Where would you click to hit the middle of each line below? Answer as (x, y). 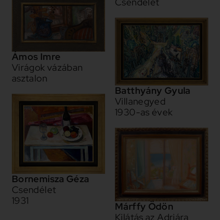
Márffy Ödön (144, 206)
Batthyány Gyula (153, 91)
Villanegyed (140, 102)
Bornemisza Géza (50, 179)
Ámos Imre (36, 57)
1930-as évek (144, 112)
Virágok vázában (47, 68)
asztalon (29, 79)
